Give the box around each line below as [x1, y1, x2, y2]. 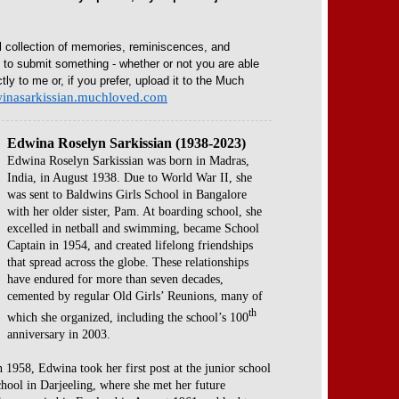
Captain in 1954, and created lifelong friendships [7, 239, 253, 252]
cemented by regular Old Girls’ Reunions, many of [7, 289, 263, 303]
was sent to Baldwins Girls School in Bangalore [7, 188, 247, 201]
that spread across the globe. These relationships [7, 256, 248, 269]
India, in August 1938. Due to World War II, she [7, 171, 252, 184]
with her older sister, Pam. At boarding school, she [7, 205, 262, 218]
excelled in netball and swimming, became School [7, 222, 259, 235]
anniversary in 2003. [7, 327, 110, 341]
